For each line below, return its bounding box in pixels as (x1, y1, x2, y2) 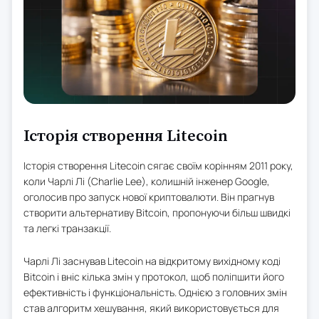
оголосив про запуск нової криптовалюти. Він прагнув (23, 189, 274, 204)
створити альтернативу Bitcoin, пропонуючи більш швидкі (23, 205, 291, 219)
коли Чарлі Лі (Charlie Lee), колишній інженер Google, (23, 174, 270, 188)
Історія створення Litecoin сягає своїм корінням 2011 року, (23, 158, 293, 172)
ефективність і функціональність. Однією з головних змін (23, 285, 287, 299)
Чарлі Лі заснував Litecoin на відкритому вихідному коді (23, 253, 281, 268)
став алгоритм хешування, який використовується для (23, 300, 279, 315)
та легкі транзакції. (23, 221, 111, 235)
